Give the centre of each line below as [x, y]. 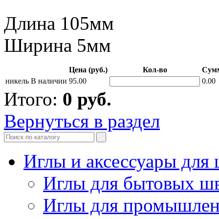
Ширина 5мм [57, 45]
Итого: [33, 99]
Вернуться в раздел [82, 121]
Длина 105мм [59, 23]
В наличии [49, 81]
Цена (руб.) [88, 69]
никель [17, 81]
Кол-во [155, 69]
